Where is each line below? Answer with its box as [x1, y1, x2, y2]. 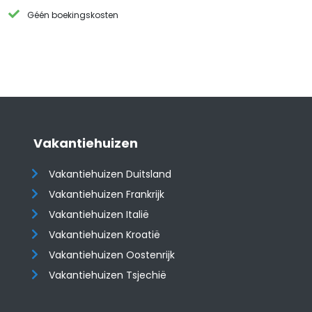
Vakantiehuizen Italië [49, 208, 150, 221]
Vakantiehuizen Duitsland [49, 167, 172, 181]
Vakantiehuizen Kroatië [49, 228, 161, 242]
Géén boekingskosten [27, 9, 119, 21]
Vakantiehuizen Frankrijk [49, 187, 165, 201]
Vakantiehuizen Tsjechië [49, 268, 167, 282]
